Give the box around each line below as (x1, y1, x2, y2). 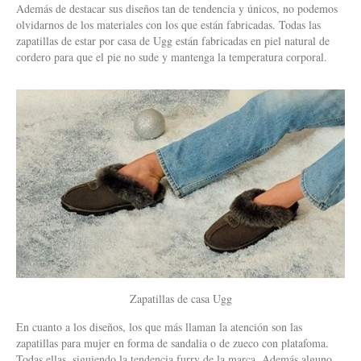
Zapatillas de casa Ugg (129, 290, 232, 306)
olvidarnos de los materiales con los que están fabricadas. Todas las (16, 16, 321, 32)
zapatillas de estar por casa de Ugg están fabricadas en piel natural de (16, 32, 330, 48)
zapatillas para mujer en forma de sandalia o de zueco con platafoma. (16, 334, 329, 351)
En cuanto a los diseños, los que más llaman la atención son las (16, 318, 302, 334)
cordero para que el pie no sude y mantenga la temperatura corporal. (16, 48, 327, 64)
